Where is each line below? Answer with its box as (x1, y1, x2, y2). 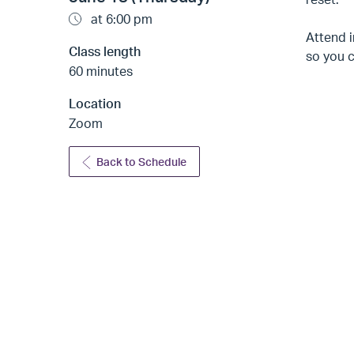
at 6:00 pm (88, 11, 153, 28)
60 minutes (69, 63, 133, 80)
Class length (69, 43, 141, 60)
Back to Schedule (96, 155, 187, 169)
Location (69, 96, 121, 112)
